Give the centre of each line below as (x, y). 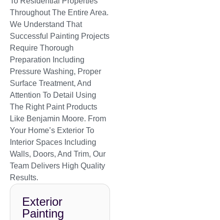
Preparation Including (47, 59)
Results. (24, 177)
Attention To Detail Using (53, 95)
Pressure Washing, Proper (55, 71)
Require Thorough (42, 48)
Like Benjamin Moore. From (58, 118)
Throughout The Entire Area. (59, 12)
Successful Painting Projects (60, 36)
